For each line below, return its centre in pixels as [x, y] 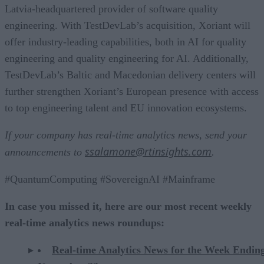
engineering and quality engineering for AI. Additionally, [127, 58]
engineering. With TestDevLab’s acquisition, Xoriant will [128, 25]
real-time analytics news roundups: [85, 222]
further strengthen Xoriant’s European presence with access [132, 91]
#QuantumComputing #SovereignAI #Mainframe [110, 179]
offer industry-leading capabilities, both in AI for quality [126, 42]
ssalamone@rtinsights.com [148, 151]
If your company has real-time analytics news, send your [126, 135]
